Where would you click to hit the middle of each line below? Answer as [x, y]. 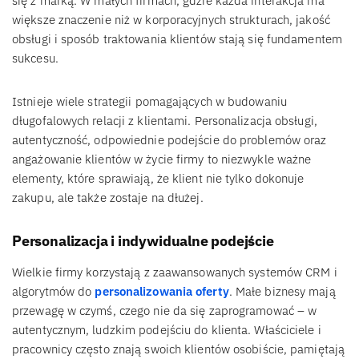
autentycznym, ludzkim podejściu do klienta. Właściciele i [167, 329]
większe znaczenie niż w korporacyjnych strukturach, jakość [171, 19]
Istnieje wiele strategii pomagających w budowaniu [149, 101]
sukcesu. [35, 58]
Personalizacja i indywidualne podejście [143, 240]
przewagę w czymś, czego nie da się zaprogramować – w [165, 310]
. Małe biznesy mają [282, 291]
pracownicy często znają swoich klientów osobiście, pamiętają [178, 349]
